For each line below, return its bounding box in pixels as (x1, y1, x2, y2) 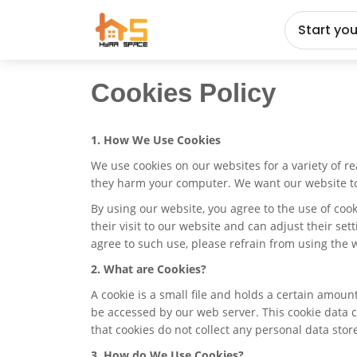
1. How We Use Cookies (91, 132, 221, 148)
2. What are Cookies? (91, 261, 206, 277)
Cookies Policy (91, 78, 276, 108)
